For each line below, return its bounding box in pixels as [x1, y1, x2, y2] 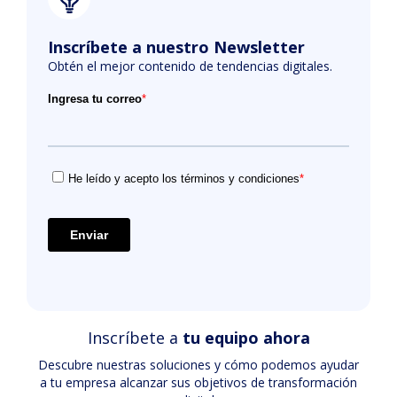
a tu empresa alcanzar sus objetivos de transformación [40, 374, 357, 391]
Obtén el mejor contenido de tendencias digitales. [48, 58, 332, 74]
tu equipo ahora [182, 327, 310, 348]
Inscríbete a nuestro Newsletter [48, 36, 305, 58]
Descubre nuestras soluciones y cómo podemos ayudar [38, 356, 359, 373]
